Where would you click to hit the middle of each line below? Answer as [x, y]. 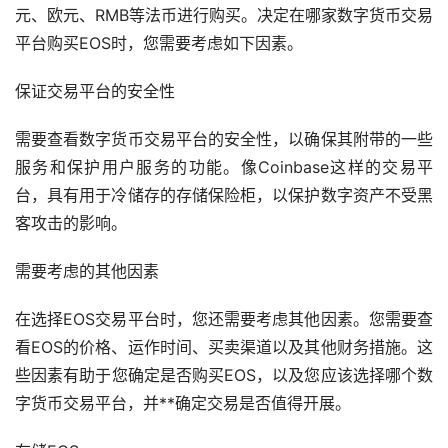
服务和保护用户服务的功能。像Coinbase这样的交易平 [224, 166]
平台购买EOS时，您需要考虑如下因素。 [159, 42]
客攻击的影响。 [71, 222]
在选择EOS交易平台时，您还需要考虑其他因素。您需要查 [224, 318]
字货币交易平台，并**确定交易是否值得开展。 [183, 402]
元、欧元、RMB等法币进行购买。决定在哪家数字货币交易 [224, 14]
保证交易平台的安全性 [95, 90]
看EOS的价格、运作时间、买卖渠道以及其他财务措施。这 [224, 346]
